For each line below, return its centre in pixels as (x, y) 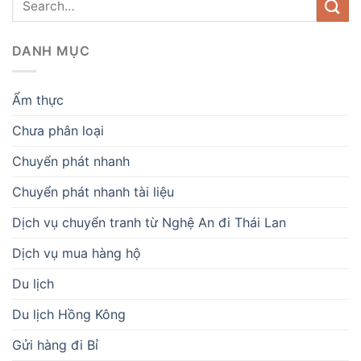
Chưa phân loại (58, 130)
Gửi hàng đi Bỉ (55, 344)
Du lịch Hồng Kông (69, 314)
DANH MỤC (51, 51)
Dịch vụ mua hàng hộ (77, 253)
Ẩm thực (38, 100)
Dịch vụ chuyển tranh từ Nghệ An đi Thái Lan (149, 222)
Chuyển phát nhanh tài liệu (93, 191)
